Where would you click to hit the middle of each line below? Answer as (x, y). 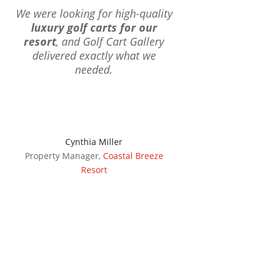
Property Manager (62, 156)
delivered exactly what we (94, 56)
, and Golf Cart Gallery (110, 42)
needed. (94, 70)
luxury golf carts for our (94, 28)
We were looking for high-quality (94, 14)
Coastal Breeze (133, 156)
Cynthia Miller (94, 142)
